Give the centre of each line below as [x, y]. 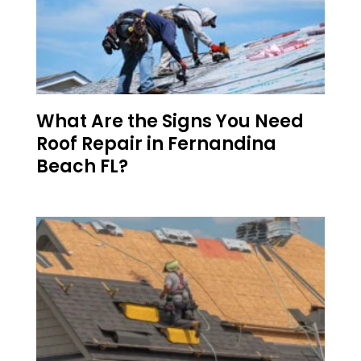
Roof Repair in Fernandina [156, 144]
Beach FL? [82, 167]
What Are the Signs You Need [170, 122]
